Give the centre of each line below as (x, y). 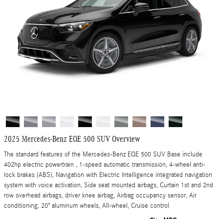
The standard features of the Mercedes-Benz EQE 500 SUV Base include (103, 154)
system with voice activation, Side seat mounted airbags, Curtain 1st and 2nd (109, 185)
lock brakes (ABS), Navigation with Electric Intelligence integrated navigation (108, 175)
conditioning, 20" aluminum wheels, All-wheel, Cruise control (87, 206)
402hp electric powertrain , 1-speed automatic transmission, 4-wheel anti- (105, 164)
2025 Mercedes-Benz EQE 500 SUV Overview (72, 139)
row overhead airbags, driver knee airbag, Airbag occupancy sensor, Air (100, 195)
